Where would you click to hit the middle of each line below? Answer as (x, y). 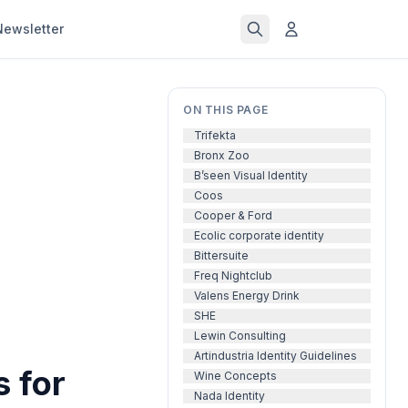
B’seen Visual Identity (251, 175)
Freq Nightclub (233, 275)
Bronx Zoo (222, 155)
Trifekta (215, 135)
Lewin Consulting (240, 336)
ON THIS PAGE (226, 110)
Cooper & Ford (233, 215)
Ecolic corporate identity (259, 235)
